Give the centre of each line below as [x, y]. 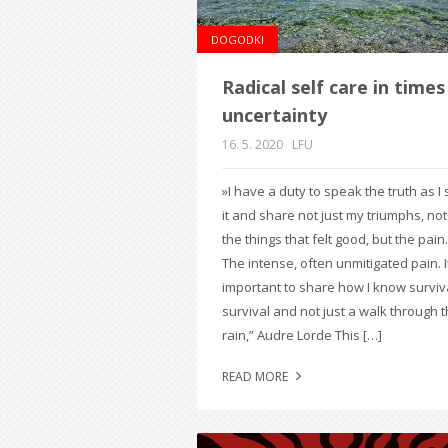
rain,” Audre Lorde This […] [302, 335]
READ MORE [256, 377]
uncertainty [274, 115]
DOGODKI [237, 40]
